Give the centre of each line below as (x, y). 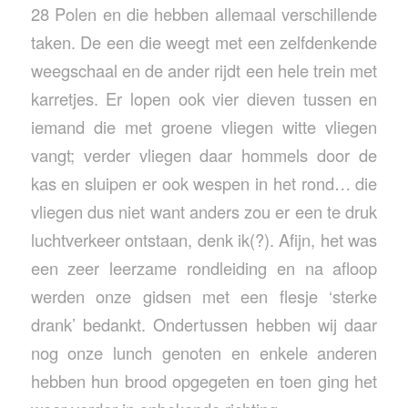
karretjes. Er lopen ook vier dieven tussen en (204, 98)
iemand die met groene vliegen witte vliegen (204, 126)
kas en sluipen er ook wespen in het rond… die (204, 183)
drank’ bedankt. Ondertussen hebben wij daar (204, 324)
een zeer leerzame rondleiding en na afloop (204, 267)
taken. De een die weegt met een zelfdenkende (204, 41)
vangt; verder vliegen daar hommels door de (204, 154)
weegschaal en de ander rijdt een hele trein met (204, 70)
